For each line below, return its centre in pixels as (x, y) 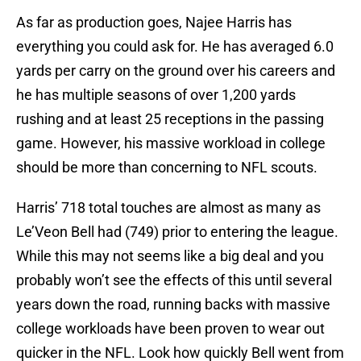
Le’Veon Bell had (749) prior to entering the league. (177, 232)
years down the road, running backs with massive (173, 305)
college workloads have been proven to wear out (170, 329)
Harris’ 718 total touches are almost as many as (168, 208)
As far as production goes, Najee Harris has (154, 23)
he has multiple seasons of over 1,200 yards (156, 95)
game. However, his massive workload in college (171, 143)
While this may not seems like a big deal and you (170, 256)
